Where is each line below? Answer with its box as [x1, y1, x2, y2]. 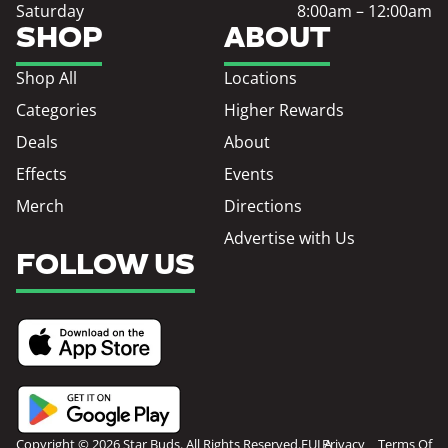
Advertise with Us [224, 227, 355, 250]
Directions [224, 195, 302, 218]
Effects [16, 163, 67, 186]
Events [224, 163, 274, 186]
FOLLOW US [16, 246, 195, 287]
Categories [16, 99, 97, 122]
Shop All [16, 67, 77, 90]
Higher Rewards [224, 99, 344, 122]
